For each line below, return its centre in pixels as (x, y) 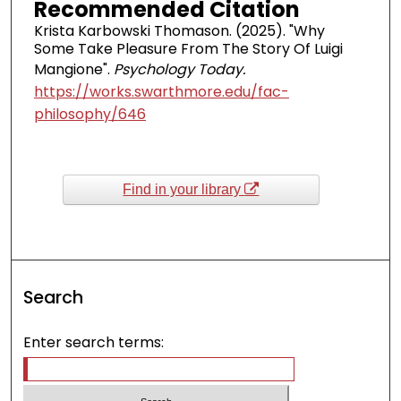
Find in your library (184, 189)
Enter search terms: (94, 343)
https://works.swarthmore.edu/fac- (161, 91)
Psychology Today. (179, 69)
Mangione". (73, 69)
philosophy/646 (90, 114)
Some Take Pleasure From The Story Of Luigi (188, 48)
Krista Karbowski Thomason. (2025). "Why (179, 30)
